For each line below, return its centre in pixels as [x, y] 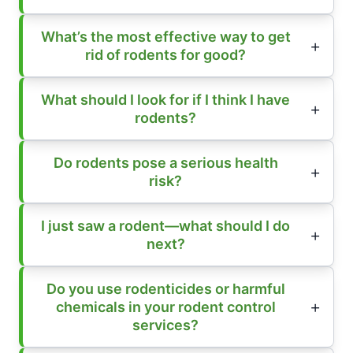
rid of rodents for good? [165, 54]
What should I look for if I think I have [165, 99]
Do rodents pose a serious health [165, 162]
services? [165, 325]
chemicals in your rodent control [165, 307]
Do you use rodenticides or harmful [165, 288]
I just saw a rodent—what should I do [165, 225]
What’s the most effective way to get [165, 36]
